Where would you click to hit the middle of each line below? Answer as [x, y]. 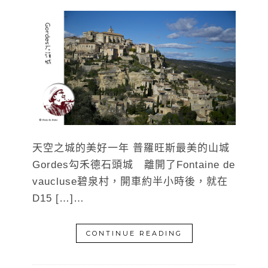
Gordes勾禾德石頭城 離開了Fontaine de [134, 165]
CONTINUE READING [134, 234]
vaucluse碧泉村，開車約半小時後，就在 [130, 182]
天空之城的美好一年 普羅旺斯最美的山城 [131, 148]
